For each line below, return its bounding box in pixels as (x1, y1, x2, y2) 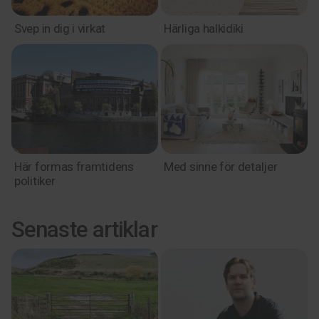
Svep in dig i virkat (14, 21, 105, 36)
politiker (14, 174, 56, 188)
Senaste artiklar (11, 216, 157, 243)
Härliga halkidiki (164, 21, 244, 36)
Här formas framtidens (14, 159, 134, 174)
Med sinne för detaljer (164, 159, 278, 174)
